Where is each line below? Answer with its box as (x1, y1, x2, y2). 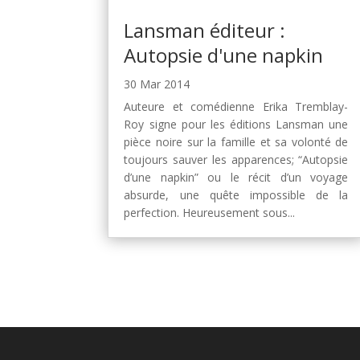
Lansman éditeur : (124, 17, 286, 44)
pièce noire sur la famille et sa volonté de (124, 134, 349, 150)
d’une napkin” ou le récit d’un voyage (124, 170, 349, 186)
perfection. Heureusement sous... (124, 205, 296, 221)
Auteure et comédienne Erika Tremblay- (124, 99, 349, 115)
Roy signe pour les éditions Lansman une (124, 117, 349, 133)
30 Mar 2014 (124, 76, 190, 92)
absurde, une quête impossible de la (124, 187, 349, 203)
